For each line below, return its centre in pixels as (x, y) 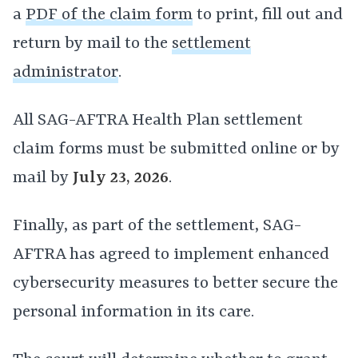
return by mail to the (92, 44)
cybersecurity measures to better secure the (175, 284)
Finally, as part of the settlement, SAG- (157, 226)
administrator (66, 73)
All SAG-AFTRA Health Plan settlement (158, 121)
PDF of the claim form (109, 15)
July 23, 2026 (121, 178)
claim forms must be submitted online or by (176, 149)
